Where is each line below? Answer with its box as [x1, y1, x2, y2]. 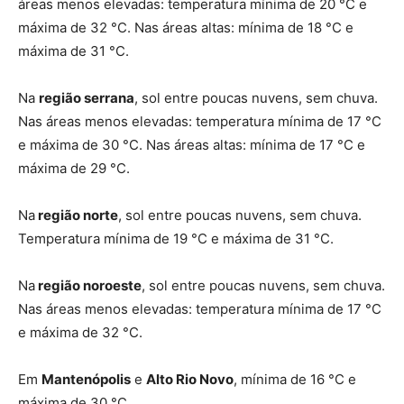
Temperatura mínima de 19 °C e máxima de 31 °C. [18, 230, 334, 247]
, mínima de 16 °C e [234, 371, 356, 388]
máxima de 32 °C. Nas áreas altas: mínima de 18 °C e [18, 19, 353, 36]
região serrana [39, 89, 134, 106]
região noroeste [35, 277, 142, 294]
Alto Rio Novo [146, 371, 234, 388]
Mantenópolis [41, 371, 131, 388]
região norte [35, 207, 118, 224]
